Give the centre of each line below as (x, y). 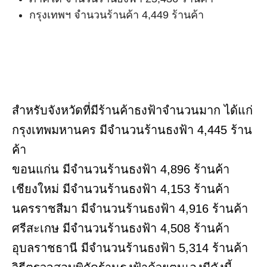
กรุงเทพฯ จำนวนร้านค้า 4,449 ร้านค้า (117, 15)
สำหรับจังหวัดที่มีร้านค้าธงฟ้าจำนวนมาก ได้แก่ (132, 110)
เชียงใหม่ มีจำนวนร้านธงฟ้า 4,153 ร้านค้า (121, 189)
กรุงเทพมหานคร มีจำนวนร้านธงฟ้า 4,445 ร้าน (132, 130)
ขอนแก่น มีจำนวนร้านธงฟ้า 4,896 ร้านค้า (121, 169)
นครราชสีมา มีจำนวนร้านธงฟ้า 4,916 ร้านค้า (130, 208)
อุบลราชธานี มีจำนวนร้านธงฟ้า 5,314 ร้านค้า (130, 248)
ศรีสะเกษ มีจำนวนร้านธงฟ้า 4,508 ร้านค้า (121, 228)
